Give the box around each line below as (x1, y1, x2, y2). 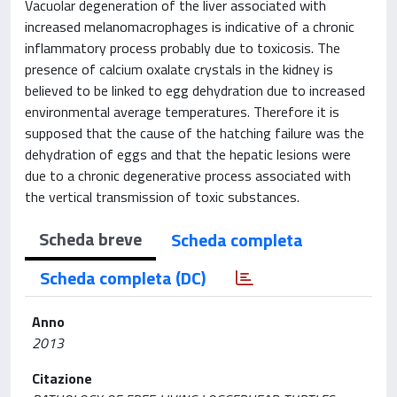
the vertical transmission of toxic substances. (25, 186, 300, 207)
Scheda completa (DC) (40, 264, 206, 292)
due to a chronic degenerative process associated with (25, 165, 351, 186)
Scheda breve (39, 225, 142, 253)
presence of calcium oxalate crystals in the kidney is (25, 58, 333, 80)
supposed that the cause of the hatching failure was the (25, 122, 364, 144)
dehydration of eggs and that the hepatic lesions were (25, 144, 351, 165)
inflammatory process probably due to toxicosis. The (25, 37, 340, 58)
